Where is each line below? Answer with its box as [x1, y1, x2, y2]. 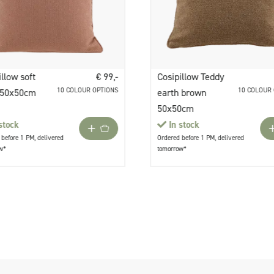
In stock [169, 119, 200, 131]
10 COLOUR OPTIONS [57, 86, 119, 95]
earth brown [157, 86, 207, 100]
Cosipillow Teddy [157, 70, 224, 84]
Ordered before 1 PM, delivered [157, 133, 245, 143]
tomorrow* [157, 144, 187, 154]
